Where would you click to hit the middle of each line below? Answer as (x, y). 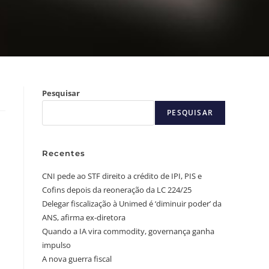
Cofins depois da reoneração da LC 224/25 (117, 189)
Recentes (64, 153)
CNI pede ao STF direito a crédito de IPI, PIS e (122, 176)
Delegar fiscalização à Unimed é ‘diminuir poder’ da (132, 203)
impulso (56, 245)
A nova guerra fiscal (77, 258)
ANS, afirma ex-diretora (84, 217)
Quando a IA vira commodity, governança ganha (128, 231)
